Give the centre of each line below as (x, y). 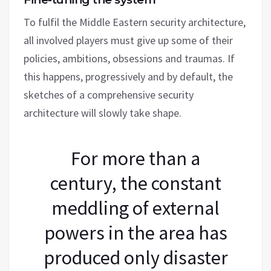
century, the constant (135, 183)
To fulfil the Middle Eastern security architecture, (135, 22)
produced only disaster (135, 257)
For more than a (135, 158)
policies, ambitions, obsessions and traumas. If (129, 58)
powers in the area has (135, 233)
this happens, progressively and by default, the (128, 76)
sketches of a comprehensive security (109, 94)
